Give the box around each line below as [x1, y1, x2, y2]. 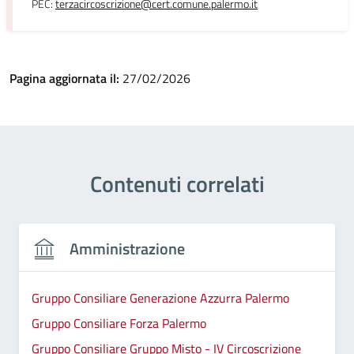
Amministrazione [70, 236, 185, 261]
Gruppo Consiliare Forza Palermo [32, 313, 206, 333]
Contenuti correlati [89, 167, 265, 201]
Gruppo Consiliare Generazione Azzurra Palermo [32, 288, 289, 307]
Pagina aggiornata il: [9, 69, 122, 88]
